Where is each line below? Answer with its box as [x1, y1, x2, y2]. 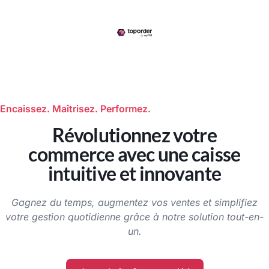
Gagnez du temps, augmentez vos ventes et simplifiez [11, 196, 258, 208]
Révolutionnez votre [52, 123, 217, 147]
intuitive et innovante [47, 162, 222, 185]
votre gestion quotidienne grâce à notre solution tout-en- [5, 211, 264, 223]
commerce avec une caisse [28, 142, 241, 166]
